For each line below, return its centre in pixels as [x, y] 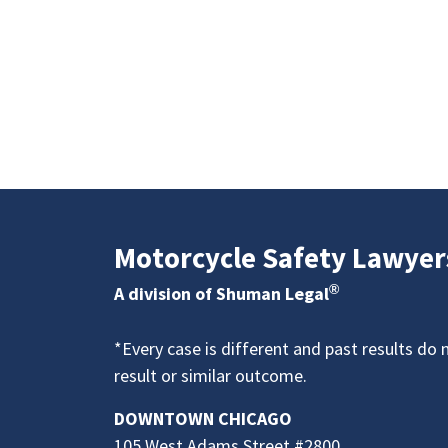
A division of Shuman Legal [221, 294]
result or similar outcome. [210, 376]
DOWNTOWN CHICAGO [203, 419]
